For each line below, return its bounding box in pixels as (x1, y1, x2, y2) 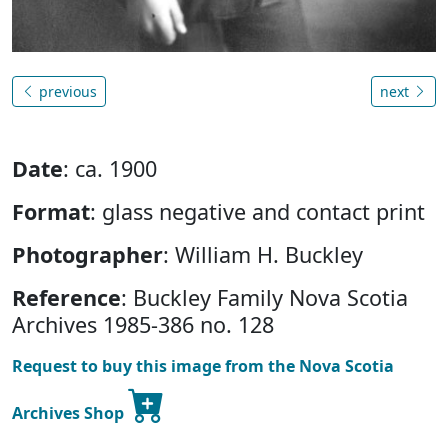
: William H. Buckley (163, 239, 363, 269)
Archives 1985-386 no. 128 (12, 309, 274, 339)
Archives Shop (12, 401, 128, 424)
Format (12, 196, 90, 226)
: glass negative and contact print (90, 196, 425, 226)
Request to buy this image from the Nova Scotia (12, 354, 394, 377)
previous (35, 81, 97, 101)
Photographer (12, 239, 163, 269)
